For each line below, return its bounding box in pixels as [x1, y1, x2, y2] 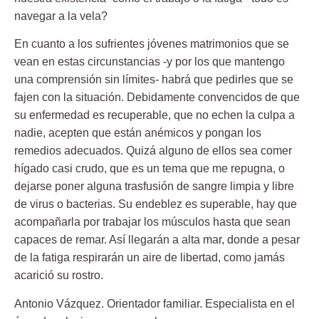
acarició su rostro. [14, 269, 103, 282]
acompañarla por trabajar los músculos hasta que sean [14, 216, 291, 229]
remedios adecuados [14, 145, 120, 157]
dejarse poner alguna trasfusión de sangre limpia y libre [14, 180, 294, 193]
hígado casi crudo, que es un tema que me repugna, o [14, 162, 285, 175]
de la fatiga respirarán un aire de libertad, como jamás [14, 251, 285, 264]
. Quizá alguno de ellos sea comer [120, 145, 292, 157]
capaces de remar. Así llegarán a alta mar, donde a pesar [14, 234, 300, 246]
